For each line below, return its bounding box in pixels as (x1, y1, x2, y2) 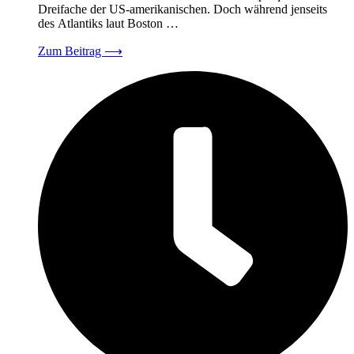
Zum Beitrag (38, 43, 104, 58)
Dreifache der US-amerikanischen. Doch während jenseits (38, 2, 327, 16)
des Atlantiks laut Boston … (38, 16, 179, 30)
